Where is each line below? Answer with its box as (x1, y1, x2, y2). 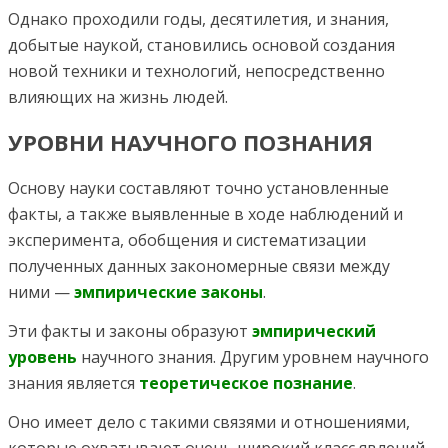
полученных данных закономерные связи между (8, 254, 390, 277)
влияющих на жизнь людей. (8, 86, 228, 108)
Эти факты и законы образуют (8, 319, 252, 342)
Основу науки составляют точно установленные (8, 176, 389, 199)
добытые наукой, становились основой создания (8, 34, 395, 56)
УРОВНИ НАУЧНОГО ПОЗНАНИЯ (8, 127, 373, 158)
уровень (8, 345, 77, 368)
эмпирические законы (74, 280, 263, 303)
